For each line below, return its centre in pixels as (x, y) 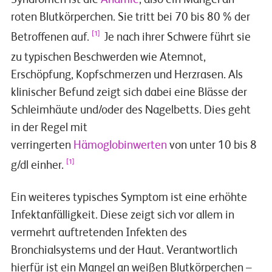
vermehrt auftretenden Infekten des (99, 233)
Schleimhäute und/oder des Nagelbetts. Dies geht (131, 110)
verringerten (42, 146)
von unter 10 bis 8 (212, 146)
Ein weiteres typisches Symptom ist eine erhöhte (129, 198)
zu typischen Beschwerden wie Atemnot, (108, 58)
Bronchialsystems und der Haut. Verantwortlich (124, 251)
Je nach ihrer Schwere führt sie (177, 38)
